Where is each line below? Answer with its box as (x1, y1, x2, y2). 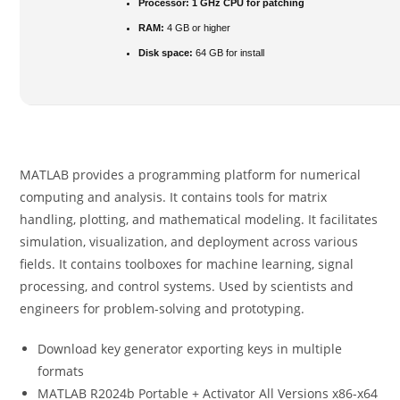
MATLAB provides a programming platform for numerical (20, 166, 362, 183)
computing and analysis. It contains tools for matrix (20, 188, 328, 205)
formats (37, 362, 85, 379)
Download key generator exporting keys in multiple (37, 340, 343, 357)
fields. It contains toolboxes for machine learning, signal (20, 255, 354, 272)
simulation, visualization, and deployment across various (20, 233, 359, 250)
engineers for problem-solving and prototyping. (20, 300, 305, 317)
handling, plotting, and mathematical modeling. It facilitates (20, 211, 379, 228)
